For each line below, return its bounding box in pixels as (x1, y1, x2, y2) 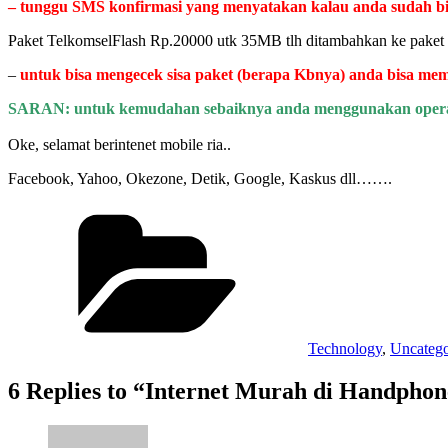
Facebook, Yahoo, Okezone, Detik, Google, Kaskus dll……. (8, 170, 392, 188)
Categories (307, 203, 374, 221)
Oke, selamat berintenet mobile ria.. (8, 136, 231, 154)
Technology (308, 340, 382, 358)
